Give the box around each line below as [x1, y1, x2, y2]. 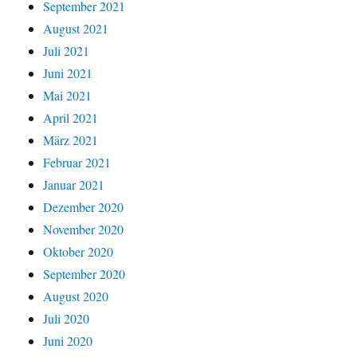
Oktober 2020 [43, 242, 114, 260]
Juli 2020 [43, 309, 90, 327]
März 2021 [43, 131, 99, 148]
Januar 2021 [43, 175, 105, 193]
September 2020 [43, 265, 126, 282]
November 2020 [43, 220, 124, 237]
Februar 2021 [43, 153, 112, 171]
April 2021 [43, 108, 99, 126]
